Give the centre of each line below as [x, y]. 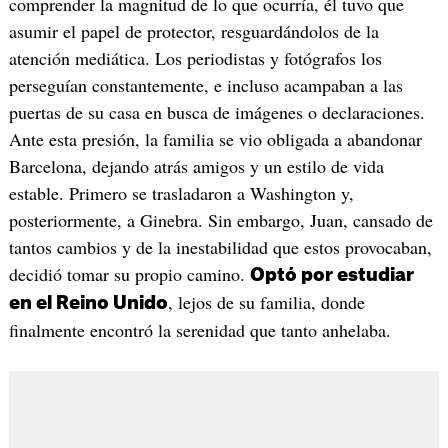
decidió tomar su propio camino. [129, 274]
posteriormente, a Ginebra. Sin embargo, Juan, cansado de [220, 220]
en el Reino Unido [88, 303]
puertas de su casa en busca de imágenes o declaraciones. [216, 112]
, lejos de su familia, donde [266, 302]
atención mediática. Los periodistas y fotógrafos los [195, 58]
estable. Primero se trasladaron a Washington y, [181, 193]
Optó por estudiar [331, 275]
